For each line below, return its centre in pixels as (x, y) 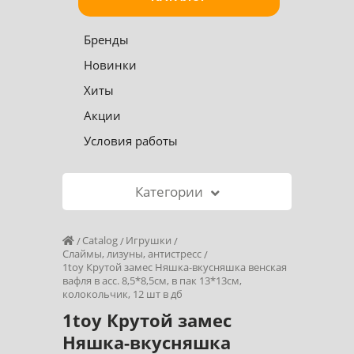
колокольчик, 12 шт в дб (122, 294)
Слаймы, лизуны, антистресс (132, 254)
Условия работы (131, 141)
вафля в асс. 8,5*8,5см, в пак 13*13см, (152, 281)
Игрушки (149, 241)
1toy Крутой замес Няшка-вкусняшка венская (175, 267)
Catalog (100, 241)
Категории (169, 192)
